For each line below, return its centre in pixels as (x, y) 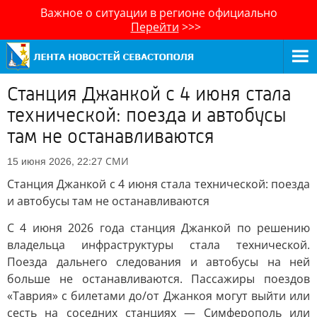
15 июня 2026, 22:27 (55, 161)
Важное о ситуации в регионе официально (158, 13)
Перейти (155, 27)
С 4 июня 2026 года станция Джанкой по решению (158, 228)
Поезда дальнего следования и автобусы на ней (158, 262)
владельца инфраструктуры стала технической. (158, 245)
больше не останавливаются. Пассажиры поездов (158, 279)
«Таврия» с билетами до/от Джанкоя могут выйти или (158, 296)
